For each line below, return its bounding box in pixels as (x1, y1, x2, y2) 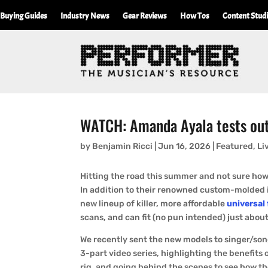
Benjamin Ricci (92, 141, 153, 152)
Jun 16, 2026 (158, 141, 211, 152)
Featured (216, 141, 254, 152)
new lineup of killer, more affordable (80, 199, 227, 209)
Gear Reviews (123, 11, 167, 21)
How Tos (180, 11, 209, 21)
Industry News (60, 11, 109, 21)
